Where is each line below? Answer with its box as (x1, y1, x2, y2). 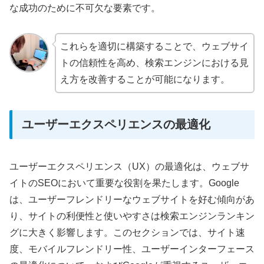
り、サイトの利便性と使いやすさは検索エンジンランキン (9, 210, 255, 221)
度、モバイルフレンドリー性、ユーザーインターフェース (9, 243, 255, 254)
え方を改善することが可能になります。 (60, 74, 230, 85)
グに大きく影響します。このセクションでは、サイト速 (9, 227, 245, 237)
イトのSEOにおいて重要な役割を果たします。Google (9, 177, 239, 188)
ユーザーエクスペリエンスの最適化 (22, 118, 210, 131)
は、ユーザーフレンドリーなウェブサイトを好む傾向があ (9, 194, 255, 204)
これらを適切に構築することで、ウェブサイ (60, 41, 249, 52)
